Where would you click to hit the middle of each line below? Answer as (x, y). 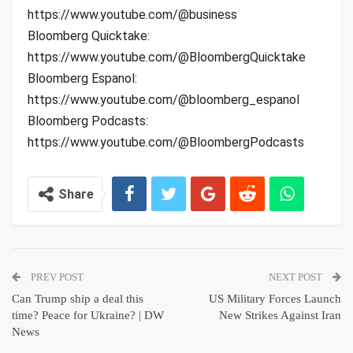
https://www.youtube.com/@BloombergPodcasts (166, 142)
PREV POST (56, 277)
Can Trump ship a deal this (78, 298)
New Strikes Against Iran (280, 315)
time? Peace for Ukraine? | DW (88, 315)
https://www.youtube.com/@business (132, 14)
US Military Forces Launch (275, 298)
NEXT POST (297, 277)
